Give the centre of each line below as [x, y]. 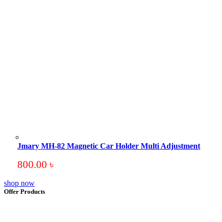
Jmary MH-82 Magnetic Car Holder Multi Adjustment [109, 146]
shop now [20, 183]
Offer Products [25, 192]
